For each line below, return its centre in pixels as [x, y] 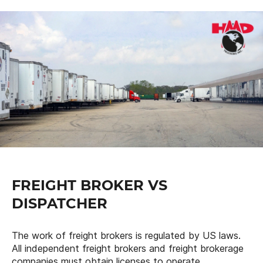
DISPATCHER [60, 204]
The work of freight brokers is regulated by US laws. [126, 236]
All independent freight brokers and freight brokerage [128, 249]
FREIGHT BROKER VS [90, 186]
